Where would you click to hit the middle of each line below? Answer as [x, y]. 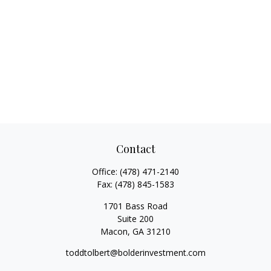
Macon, [115, 231]
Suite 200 [135, 219]
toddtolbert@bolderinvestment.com [135, 253]
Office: [106, 171]
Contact [135, 149]
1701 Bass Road [135, 206]
